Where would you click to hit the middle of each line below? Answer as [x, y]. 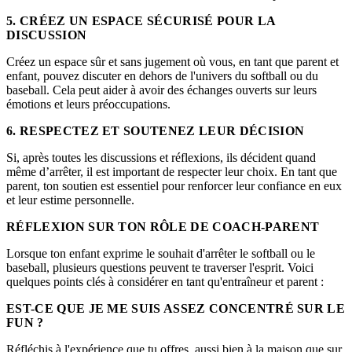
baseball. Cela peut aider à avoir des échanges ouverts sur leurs [161, 90]
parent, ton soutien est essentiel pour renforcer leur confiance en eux [174, 186]
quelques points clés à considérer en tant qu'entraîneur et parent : [165, 282]
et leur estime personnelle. [70, 200]
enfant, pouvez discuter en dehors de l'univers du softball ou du [162, 76]
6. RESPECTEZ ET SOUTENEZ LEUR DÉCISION [156, 131]
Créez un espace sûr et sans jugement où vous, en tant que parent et [172, 62]
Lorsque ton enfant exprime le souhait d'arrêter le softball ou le [161, 254]
